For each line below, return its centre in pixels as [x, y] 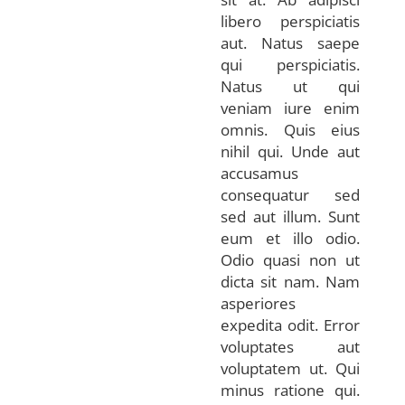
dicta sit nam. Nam [291, 281]
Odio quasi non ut [291, 259]
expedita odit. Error [291, 325]
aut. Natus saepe [291, 42]
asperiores [258, 303]
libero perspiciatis [291, 21]
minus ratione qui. [291, 390]
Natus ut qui [291, 86]
